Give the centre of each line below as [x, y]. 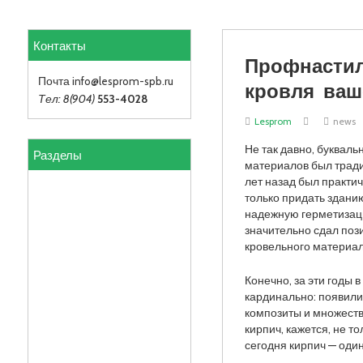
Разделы [57, 155]
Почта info [64, 81]
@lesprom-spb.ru [132, 81]
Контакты [59, 45]
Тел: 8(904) [66, 98]
